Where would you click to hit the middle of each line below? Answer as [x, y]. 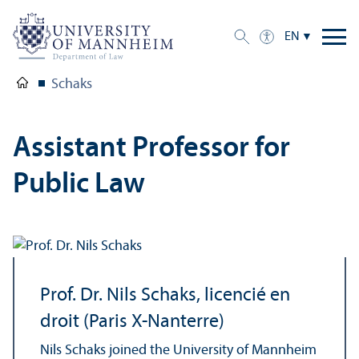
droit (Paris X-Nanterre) [132, 322]
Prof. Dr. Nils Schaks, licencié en [165, 295]
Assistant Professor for [151, 149]
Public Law [79, 185]
